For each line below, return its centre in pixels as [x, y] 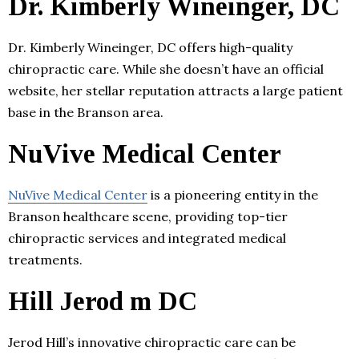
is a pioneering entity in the [233, 194]
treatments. [45, 259]
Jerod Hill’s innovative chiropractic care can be [152, 342]
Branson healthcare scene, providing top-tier [148, 216]
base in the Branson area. [86, 112]
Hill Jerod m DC [103, 301]
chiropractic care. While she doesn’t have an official [166, 69]
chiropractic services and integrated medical [147, 238]
